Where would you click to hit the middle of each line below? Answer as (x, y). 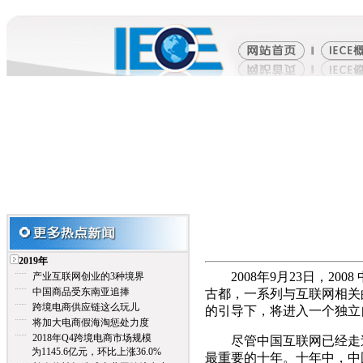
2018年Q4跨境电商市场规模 (92, 338)
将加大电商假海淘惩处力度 (91, 322)
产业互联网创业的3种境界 (88, 276)
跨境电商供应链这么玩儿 (86, 307)
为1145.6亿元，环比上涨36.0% (85, 352)
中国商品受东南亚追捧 (81, 292)
